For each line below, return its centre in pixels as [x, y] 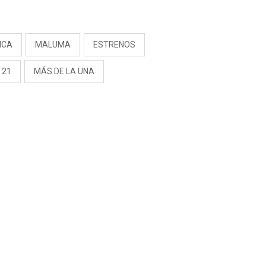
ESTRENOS [115, 44]
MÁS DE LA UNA [64, 71]
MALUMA [53, 44]
